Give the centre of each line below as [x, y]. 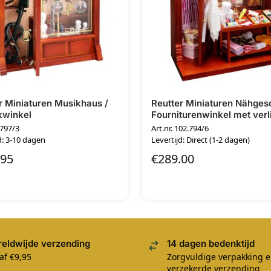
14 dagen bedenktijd [211, 243]
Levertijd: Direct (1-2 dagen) [201, 140]
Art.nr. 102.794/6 [180, 129]
